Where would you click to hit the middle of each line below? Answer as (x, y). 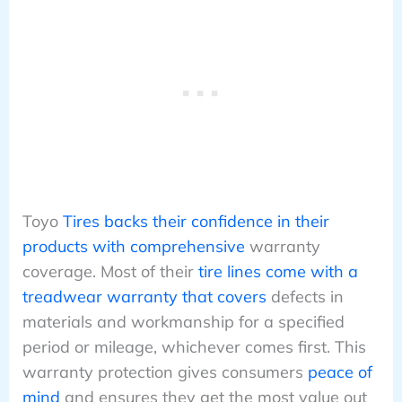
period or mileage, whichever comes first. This (194, 347)
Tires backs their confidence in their (196, 222)
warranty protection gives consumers (165, 372)
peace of (340, 372)
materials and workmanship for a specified (183, 322)
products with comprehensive (133, 247)
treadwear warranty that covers (144, 297)
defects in (305, 297)
